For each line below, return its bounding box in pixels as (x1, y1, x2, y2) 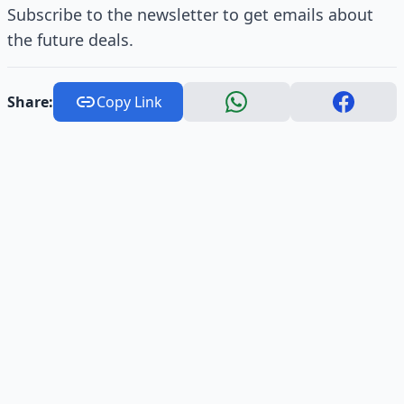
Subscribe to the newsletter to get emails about (7, 4, 373, 25)
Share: (7, 92, 53, 112)
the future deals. (7, 29, 133, 50)
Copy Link (96, 92, 162, 112)
